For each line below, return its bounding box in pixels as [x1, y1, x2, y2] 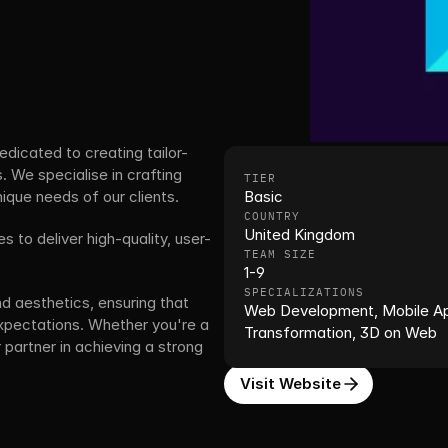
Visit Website [240, 374, 341, 393]
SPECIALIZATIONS [244, 285, 364, 299]
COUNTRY [244, 209, 300, 223]
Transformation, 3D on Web [244, 323, 437, 342]
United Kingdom [244, 225, 355, 244]
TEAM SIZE [244, 247, 316, 261]
